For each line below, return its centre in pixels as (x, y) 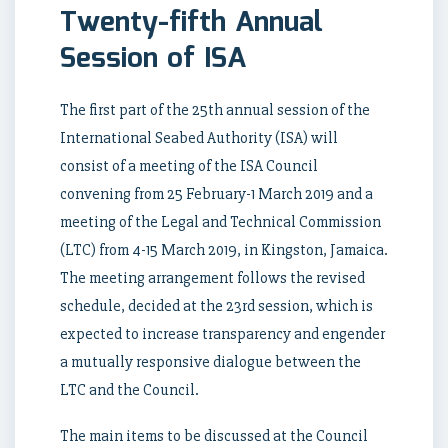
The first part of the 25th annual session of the (215, 109)
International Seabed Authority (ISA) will (199, 137)
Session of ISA (153, 58)
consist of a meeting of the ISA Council (189, 165)
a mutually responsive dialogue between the (210, 361)
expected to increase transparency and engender (222, 333)
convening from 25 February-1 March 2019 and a (216, 193)
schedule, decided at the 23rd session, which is (216, 305)
